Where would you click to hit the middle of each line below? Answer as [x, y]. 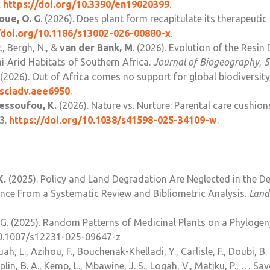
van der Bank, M [96, 48]
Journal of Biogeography [206, 62]
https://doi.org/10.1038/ [65, 120]
